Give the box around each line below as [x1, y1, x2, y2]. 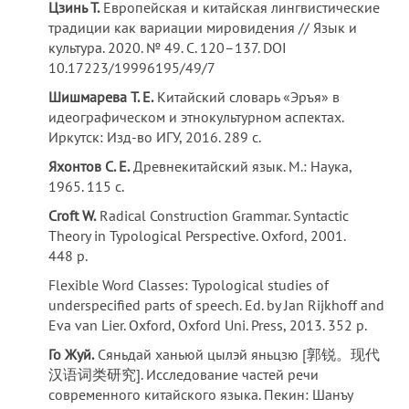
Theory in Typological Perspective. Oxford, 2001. [48, 226, 346, 245]
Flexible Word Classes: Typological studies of [48, 276, 330, 294]
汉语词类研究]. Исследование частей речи [48, 365, 320, 383]
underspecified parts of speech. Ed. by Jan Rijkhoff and [48, 296, 385, 314]
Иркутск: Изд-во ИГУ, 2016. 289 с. [48, 128, 262, 146]
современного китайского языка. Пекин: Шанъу [48, 385, 353, 404]
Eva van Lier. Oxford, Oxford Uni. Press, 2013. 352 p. [48, 316, 368, 334]
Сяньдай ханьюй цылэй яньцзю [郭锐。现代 [94, 345, 381, 363]
